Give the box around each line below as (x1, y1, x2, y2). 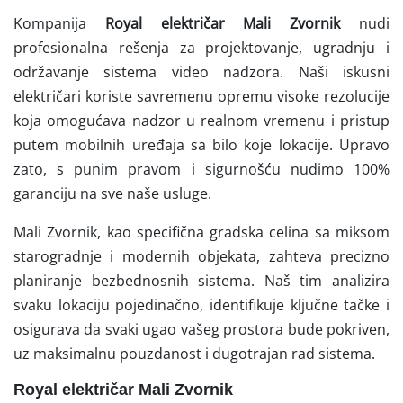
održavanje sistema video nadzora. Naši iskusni (13, 61, 390, 82)
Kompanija (13, 13, 105, 33)
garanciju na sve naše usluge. (13, 183, 211, 203)
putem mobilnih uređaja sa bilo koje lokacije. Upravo (13, 134, 390, 155)
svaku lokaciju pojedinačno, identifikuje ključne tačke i (13, 294, 390, 315)
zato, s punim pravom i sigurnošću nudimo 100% (13, 158, 390, 179)
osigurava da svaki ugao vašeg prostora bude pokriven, (13, 318, 390, 339)
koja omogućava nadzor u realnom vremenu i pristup (13, 110, 390, 130)
